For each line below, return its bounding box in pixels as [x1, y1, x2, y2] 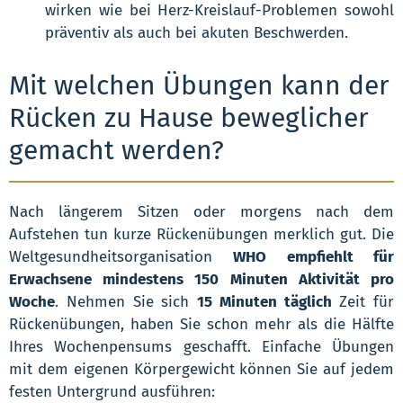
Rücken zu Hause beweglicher [9, 102, 369, 135]
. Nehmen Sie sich [55, 292, 197, 312]
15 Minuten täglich [197, 292, 332, 312]
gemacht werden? [9, 134, 224, 167]
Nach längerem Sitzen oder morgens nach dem [9, 202, 394, 222]
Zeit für [331, 292, 394, 312]
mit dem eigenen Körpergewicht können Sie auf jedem [9, 360, 394, 380]
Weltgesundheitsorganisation [9, 247, 234, 267]
